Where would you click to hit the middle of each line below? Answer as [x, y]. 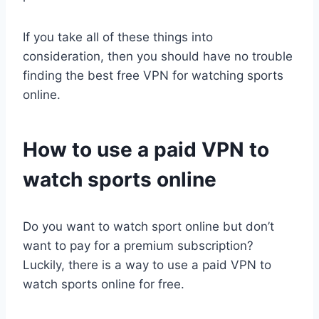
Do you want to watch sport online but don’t [148, 227]
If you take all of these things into [118, 37]
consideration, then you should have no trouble [158, 57]
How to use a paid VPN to [146, 150]
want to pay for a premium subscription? [138, 246]
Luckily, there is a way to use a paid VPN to [147, 265]
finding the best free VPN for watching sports [153, 76]
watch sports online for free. [104, 284]
